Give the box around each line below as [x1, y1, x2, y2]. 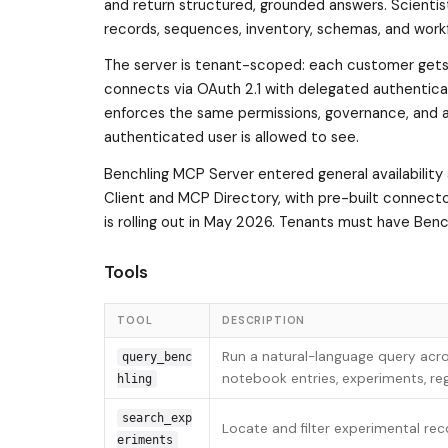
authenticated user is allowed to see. [104, 127, 359, 148]
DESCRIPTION [222, 314, 306, 328]
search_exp [121, 411, 192, 426]
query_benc [121, 350, 192, 365]
